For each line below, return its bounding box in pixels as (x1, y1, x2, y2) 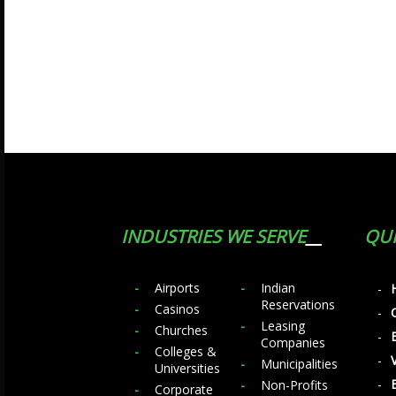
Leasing (261, 317, 305, 334)
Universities (155, 360, 220, 377)
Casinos (155, 301, 200, 317)
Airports (155, 279, 200, 296)
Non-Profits (261, 377, 328, 393)
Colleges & (155, 343, 217, 360)
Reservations (261, 296, 335, 313)
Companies (261, 334, 325, 351)
